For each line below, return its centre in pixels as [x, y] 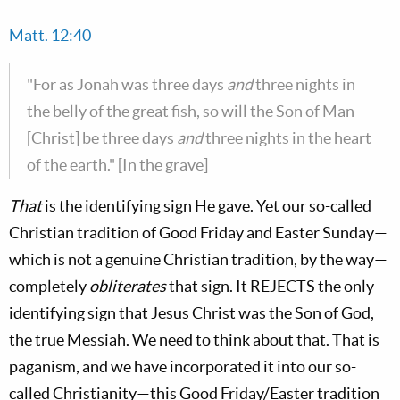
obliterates [128, 286]
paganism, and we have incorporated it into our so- [183, 367]
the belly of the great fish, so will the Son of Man [191, 111]
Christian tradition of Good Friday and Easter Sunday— [198, 233]
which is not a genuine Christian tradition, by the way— [198, 259]
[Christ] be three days [102, 138]
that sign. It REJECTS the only [270, 286]
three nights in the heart [287, 138]
